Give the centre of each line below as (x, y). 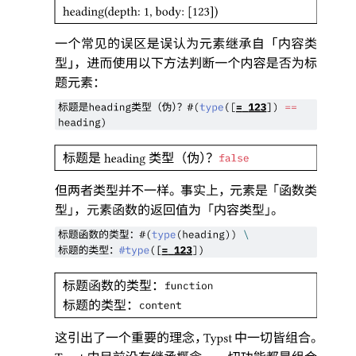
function (190, 286)
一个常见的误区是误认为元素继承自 (160, 44)
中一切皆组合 (271, 339)
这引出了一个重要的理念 (125, 339)
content (161, 306)
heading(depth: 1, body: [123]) (144, 13)
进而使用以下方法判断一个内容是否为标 (202, 64)
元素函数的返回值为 (144, 211)
